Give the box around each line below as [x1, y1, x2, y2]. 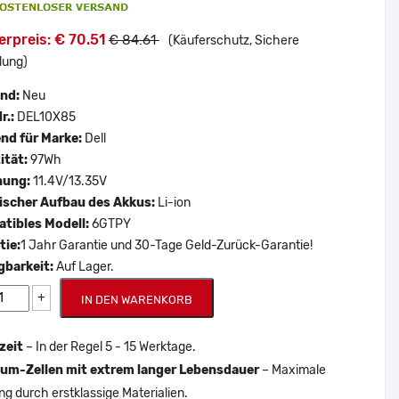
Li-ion [158, 195, 191, 210]
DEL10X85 [17, 110, 76, 125]
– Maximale [259, 362, 326, 378]
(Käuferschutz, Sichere [168, 33, 299, 48]
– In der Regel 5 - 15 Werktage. [23, 339, 196, 354]
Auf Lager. [56, 259, 114, 274]
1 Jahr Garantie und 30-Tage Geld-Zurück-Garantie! [20, 238, 313, 253]
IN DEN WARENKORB [81, 293, 192, 306]
